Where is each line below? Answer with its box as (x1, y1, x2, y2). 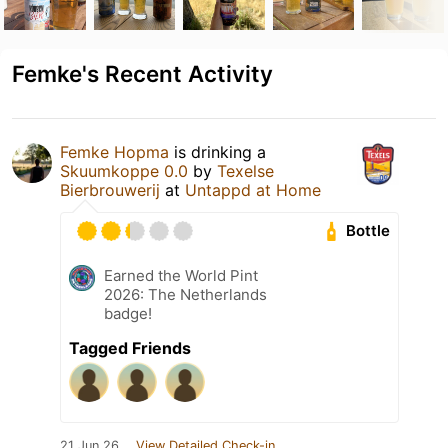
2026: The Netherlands (104, 284, 267, 304)
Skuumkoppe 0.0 (60, 160, 188, 181)
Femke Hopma (60, 141, 169, 162)
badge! (104, 303, 152, 323)
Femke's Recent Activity (12, 59, 273, 87)
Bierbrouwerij (60, 179, 160, 200)
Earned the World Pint (104, 265, 258, 285)
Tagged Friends (69, 337, 191, 358)
